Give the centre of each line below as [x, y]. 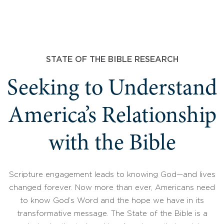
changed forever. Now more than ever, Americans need [112, 187]
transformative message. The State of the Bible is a [112, 213]
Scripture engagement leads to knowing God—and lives [112, 174]
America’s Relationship [112, 117]
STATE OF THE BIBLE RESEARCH [112, 59]
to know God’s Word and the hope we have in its [112, 200]
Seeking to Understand [112, 89]
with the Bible [112, 144]
